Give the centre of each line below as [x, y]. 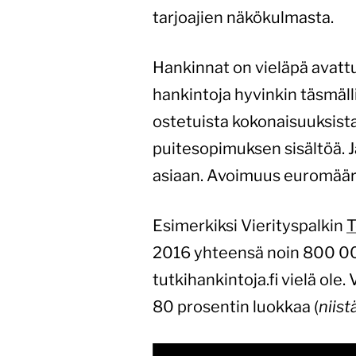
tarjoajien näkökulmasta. [243, 17]
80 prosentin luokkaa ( [236, 307]
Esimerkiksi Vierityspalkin [250, 226]
